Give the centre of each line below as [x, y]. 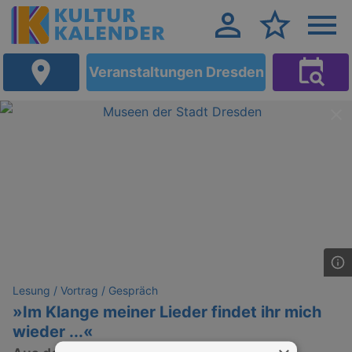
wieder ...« [53, 332]
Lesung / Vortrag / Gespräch [85, 290]
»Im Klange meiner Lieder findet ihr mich [167, 312]
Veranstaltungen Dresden [176, 72]
